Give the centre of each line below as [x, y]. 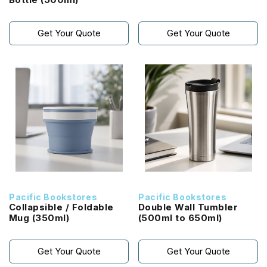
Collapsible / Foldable [61, 207]
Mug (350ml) [51, 218]
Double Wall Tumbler [188, 207]
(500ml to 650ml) [180, 218]
